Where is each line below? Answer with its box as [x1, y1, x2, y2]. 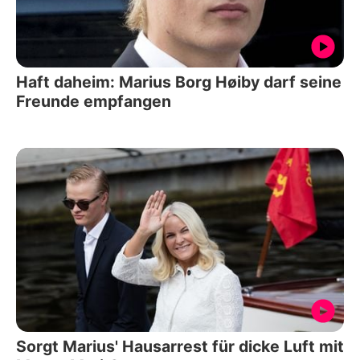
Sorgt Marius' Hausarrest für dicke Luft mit [16, 337, 344, 357]
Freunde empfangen [16, 91, 171, 111]
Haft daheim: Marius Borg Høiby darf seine [16, 72, 342, 92]
